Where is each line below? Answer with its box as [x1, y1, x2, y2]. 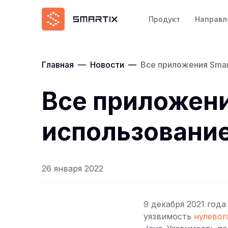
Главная [42, 60, 74, 70]
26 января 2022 [42, 163, 103, 174]
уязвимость [144, 211, 194, 221]
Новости [90, 60, 124, 70]
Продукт [149, 14, 181, 23]
